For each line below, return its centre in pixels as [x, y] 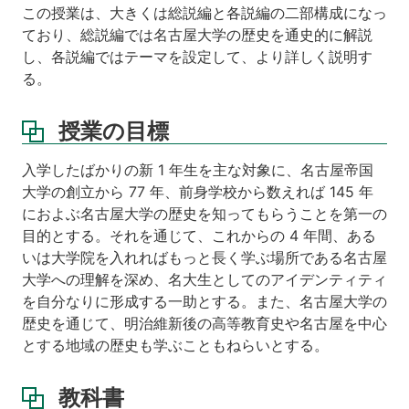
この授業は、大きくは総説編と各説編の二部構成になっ [204, 13]
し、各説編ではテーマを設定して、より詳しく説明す [197, 57]
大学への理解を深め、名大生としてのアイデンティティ [204, 280]
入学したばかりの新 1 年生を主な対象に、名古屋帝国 [198, 170]
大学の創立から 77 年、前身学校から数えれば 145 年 [198, 192]
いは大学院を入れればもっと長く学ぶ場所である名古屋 [204, 258]
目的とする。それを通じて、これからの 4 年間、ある [199, 236]
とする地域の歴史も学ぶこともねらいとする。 [175, 346]
